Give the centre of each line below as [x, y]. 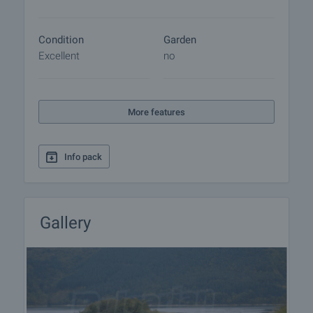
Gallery [65, 223]
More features [156, 112]
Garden [180, 40]
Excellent [59, 56]
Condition [61, 40]
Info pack [83, 157]
